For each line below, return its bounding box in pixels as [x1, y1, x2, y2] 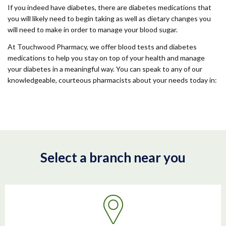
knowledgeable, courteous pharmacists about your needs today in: [8, 76, 217, 84]
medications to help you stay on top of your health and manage [8, 53, 205, 62]
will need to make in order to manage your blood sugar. [8, 25, 178, 34]
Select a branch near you [40, 149, 186, 165]
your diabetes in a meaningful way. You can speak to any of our [8, 65, 202, 73]
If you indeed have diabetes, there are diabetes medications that [8, 3, 211, 12]
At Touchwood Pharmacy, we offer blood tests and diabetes [8, 42, 197, 51]
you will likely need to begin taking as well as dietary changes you [8, 14, 211, 23]
